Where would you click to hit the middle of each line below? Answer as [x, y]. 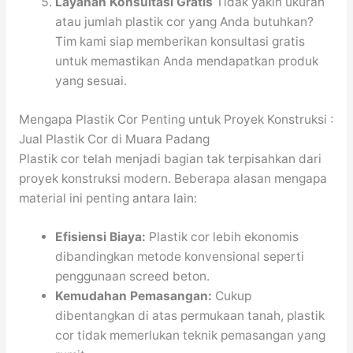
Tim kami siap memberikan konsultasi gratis [180, 42]
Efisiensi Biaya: [101, 237]
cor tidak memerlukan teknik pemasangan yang [191, 336]
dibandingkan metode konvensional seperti [180, 257]
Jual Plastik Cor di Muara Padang [114, 139]
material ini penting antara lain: [108, 198]
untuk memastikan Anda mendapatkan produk [187, 61]
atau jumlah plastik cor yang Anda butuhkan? [185, 22]
